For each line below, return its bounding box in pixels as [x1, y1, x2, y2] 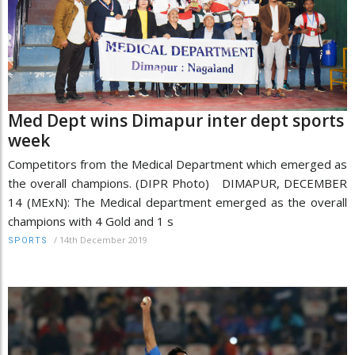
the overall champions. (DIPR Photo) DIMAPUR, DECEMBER [8, 174, 347, 191]
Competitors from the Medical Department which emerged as [8, 155, 347, 172]
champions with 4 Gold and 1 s [8, 212, 174, 229]
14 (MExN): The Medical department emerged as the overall [8, 193, 347, 210]
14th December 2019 [59, 233, 147, 246]
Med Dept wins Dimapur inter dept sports [8, 109, 344, 132]
